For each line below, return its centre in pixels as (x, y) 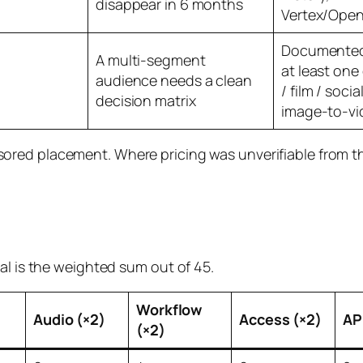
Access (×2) (280, 319)
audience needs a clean (174, 80)
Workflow (169, 309)
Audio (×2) (69, 319)
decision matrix (146, 100)
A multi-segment (151, 60)
